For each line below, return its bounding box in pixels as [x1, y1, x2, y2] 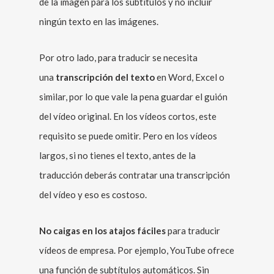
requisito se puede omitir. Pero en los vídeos [39, 130, 217, 141]
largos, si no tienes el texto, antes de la [39, 150, 196, 161]
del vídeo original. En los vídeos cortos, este [39, 111, 217, 122]
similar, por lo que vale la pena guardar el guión [39, 91, 228, 102]
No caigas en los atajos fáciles [39, 225, 166, 236]
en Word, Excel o [155, 72, 224, 83]
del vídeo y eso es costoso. [39, 189, 147, 200]
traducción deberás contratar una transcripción [39, 169, 230, 180]
